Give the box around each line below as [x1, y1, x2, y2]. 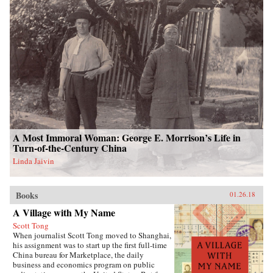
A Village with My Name [13, 205, 115, 220]
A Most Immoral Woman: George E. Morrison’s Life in [13, 130, 241, 145]
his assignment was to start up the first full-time [13, 239, 167, 251]
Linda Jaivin [13, 155, 54, 167]
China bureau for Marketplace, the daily [13, 249, 144, 261]
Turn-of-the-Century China [13, 141, 127, 155]
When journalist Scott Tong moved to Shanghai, [13, 230, 171, 241]
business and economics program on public [13, 259, 155, 271]
